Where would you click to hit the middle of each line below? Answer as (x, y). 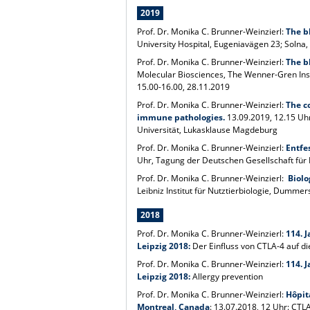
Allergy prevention (228, 276)
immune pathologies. (181, 117)
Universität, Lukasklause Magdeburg (208, 129)
